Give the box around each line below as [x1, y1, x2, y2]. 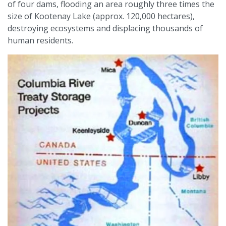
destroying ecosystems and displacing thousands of [8, 22, 203, 34]
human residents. [8, 34, 73, 46]
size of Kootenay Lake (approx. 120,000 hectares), [8, 10, 195, 22]
